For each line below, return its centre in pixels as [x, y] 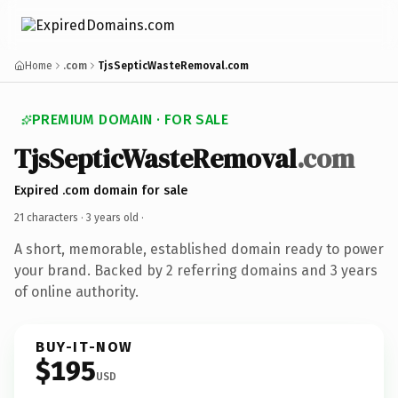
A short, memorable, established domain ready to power [199, 249]
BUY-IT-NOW [84, 346]
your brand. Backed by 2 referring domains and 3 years [196, 270]
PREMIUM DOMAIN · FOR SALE [130, 119]
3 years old [112, 217]
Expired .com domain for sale [101, 190]
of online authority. [76, 291]
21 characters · [50, 217]
